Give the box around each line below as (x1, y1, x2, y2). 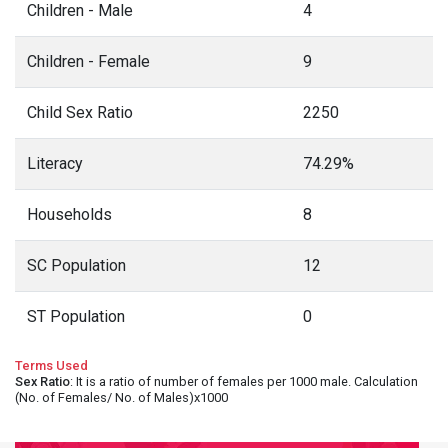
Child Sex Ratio (27, 103, 133, 122)
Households (27, 205, 112, 224)
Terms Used (15, 358, 88, 373)
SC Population (27, 256, 126, 275)
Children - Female (27, 52, 150, 71)
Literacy (27, 154, 83, 173)
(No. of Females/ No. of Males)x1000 (15, 390, 228, 405)
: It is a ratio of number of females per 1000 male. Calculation (70, 374, 418, 389)
